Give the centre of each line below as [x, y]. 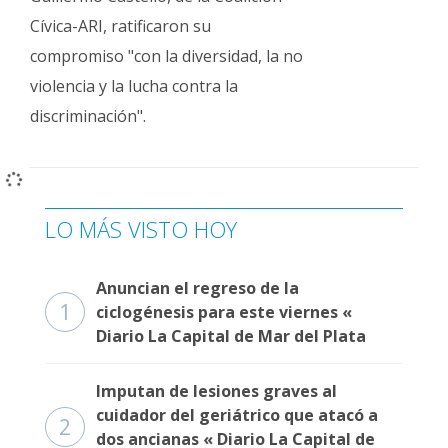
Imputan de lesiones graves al [216, 391]
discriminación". [88, 116]
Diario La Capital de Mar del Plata [231, 336]
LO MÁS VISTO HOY [141, 229]
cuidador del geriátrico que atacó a [237, 415]
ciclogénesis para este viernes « [224, 312]
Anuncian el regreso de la [197, 288]
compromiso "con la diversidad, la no [166, 56]
